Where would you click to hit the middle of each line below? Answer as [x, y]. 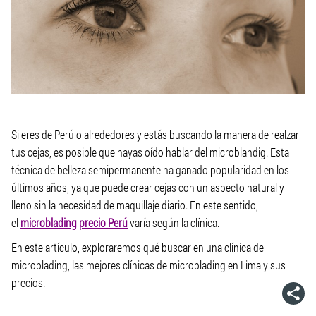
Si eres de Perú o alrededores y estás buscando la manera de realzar [155, 134]
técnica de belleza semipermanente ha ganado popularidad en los [150, 169]
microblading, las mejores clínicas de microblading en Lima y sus [148, 265]
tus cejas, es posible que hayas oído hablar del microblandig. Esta [150, 152]
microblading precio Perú [74, 222]
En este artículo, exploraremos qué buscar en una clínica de [138, 247]
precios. [28, 282]
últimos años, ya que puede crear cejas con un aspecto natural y [148, 187]
